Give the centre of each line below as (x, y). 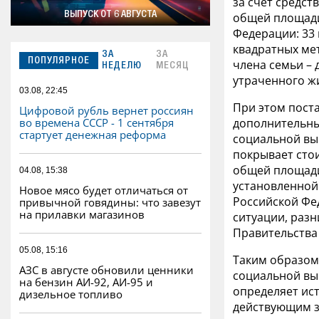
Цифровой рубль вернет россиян (106, 111)
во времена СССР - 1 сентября (96, 123)
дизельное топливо (71, 294)
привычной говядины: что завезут (110, 203)
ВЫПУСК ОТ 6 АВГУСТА (110, 15)
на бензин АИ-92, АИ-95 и (86, 282)
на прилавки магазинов (82, 215)
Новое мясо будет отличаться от (104, 190)
